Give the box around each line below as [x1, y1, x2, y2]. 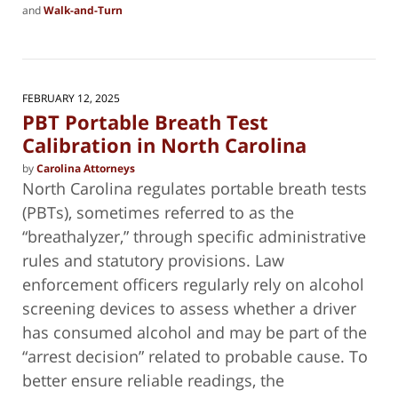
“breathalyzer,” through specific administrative [22, 225, 366, 247]
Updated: [21, 17, 67, 33]
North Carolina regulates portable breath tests [22, 177, 367, 199]
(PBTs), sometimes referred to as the [22, 201, 294, 223]
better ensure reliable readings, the [22, 369, 284, 391]
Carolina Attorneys [36, 160, 135, 176]
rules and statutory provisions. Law [22, 249, 284, 271]
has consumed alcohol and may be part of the [22, 321, 367, 343]
